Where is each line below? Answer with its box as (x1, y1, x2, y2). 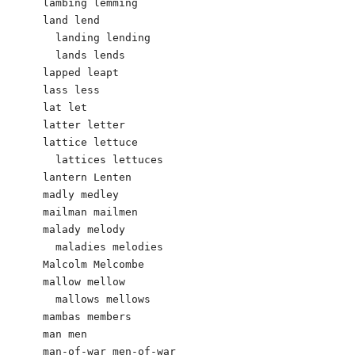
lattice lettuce (43, 136, 138, 148)
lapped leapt (43, 66, 119, 78)
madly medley (43, 188, 119, 200)
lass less (43, 83, 100, 96)
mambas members (43, 310, 132, 323)
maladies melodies (43, 240, 163, 253)
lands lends (43, 48, 125, 61)
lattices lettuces (43, 153, 163, 166)
